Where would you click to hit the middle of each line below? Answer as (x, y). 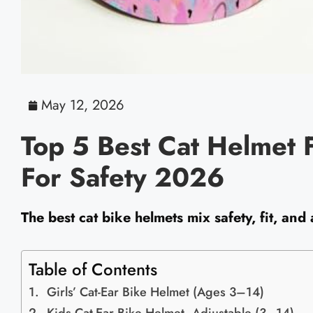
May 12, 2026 (83, 105)
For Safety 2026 (123, 177)
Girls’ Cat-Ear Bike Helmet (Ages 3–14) (155, 292)
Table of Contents (93, 270)
